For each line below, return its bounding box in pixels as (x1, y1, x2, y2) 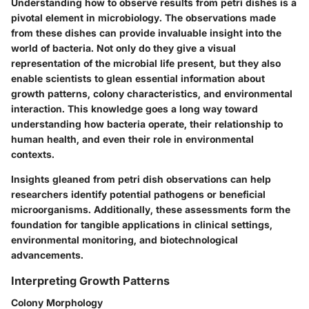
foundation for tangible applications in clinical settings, (11, 219, 272, 231)
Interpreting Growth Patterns (11, 274, 170, 288)
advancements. (11, 249, 83, 261)
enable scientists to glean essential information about (11, 72, 265, 85)
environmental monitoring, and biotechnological (11, 234, 238, 246)
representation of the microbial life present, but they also (11, 57, 281, 70)
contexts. (11, 148, 54, 161)
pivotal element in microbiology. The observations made (11, 12, 276, 24)
